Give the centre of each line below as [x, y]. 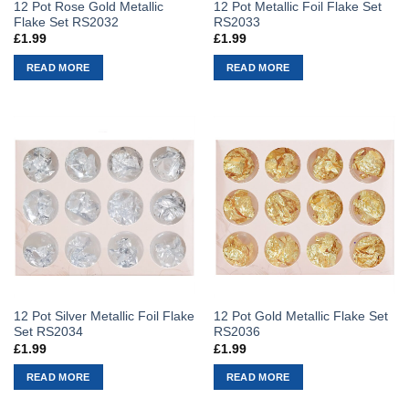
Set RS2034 [48, 332]
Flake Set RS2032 [66, 22]
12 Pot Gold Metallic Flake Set [300, 317]
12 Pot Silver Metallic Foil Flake [104, 317]
